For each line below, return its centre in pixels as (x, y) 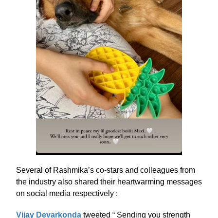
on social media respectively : (67, 193)
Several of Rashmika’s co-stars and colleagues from (105, 170)
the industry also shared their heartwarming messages (109, 182)
